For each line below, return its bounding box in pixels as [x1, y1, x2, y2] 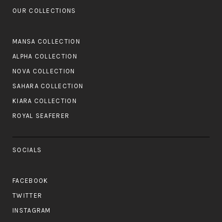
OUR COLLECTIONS [12, 6, 76, 14]
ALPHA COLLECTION [12, 53, 77, 60]
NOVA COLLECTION [12, 67, 75, 75]
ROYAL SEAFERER [12, 111, 70, 119]
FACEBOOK [12, 177, 49, 184]
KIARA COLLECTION [12, 97, 77, 105]
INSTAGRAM [12, 206, 51, 214]
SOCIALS [12, 146, 42, 154]
